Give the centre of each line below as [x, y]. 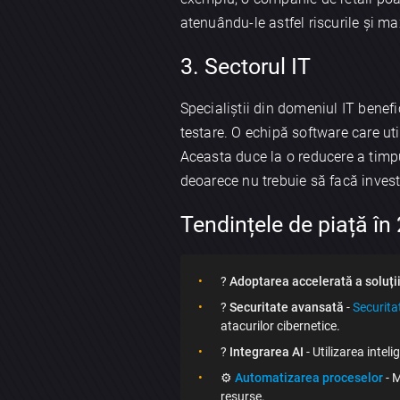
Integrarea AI [266, 351]
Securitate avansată [286, 307]
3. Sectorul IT [245, 66]
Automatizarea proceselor [308, 377]
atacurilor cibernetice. [280, 325]
